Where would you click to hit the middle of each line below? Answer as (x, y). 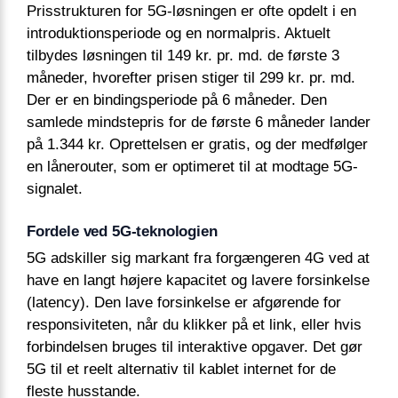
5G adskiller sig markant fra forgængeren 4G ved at (198, 258)
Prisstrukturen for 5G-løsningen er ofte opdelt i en (191, 11)
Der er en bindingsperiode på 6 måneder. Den (177, 99)
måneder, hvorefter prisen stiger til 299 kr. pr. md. (191, 77)
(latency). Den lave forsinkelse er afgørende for (184, 302)
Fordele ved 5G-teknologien (122, 231)
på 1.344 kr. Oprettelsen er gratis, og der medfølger (197, 144)
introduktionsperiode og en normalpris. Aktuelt (179, 33)
